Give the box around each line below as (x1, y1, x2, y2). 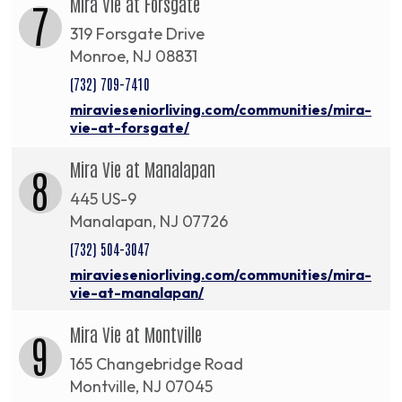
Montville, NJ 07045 (70, 375, 213, 397)
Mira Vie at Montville (70, 321, 202, 345)
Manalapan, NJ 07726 (70, 210, 228, 232)
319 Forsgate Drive (70, 22, 205, 44)
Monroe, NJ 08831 (70, 45, 197, 66)
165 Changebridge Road (70, 353, 243, 374)
